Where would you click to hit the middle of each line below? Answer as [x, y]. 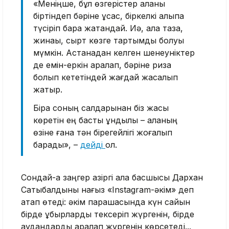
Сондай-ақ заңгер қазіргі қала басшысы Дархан [112, 177]
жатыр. [48, 89]
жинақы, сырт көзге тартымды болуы [109, 40]
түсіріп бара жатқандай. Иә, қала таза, [108, 28]
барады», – [57, 144]
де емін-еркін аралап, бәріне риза [102, 65]
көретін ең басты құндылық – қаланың [105, 120]
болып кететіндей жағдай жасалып [106, 77]
